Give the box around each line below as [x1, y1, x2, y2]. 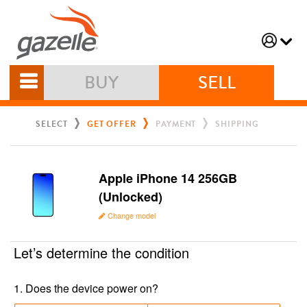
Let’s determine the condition [14, 243, 189, 263]
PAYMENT [156, 118, 197, 131]
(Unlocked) [99, 188, 163, 206]
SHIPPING [215, 118, 259, 131]
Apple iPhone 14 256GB [99, 169, 238, 188]
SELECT [36, 118, 68, 131]
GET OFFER [86, 118, 136, 131]
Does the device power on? [25, 280, 158, 297]
